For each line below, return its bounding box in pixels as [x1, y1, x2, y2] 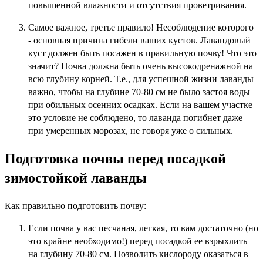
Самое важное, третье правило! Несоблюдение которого [28, 22, 254, 33]
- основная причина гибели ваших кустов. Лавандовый [28, 35, 251, 46]
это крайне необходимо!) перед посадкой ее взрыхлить [28, 235, 247, 246]
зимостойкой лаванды [5, 170, 147, 186]
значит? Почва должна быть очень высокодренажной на [28, 61, 253, 72]
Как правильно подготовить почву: [5, 200, 146, 211]
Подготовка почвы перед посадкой [5, 151, 226, 167]
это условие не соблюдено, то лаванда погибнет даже [28, 113, 242, 123]
